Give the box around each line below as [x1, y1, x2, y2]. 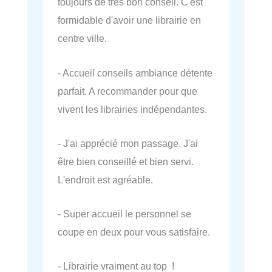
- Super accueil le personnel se [58, 208, 191, 220]
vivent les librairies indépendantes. [58, 103, 207, 115]
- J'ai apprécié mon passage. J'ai [58, 137, 198, 149]
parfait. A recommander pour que [58, 85, 197, 97]
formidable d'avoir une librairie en [58, 15, 201, 26]
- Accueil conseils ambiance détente [58, 67, 212, 78]
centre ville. [58, 33, 107, 44]
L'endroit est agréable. [58, 174, 153, 185]
